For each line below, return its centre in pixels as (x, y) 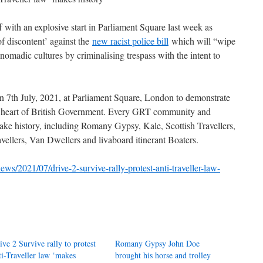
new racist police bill (130, 41)
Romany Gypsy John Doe (158, 243)
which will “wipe (202, 41)
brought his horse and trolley (163, 255)
